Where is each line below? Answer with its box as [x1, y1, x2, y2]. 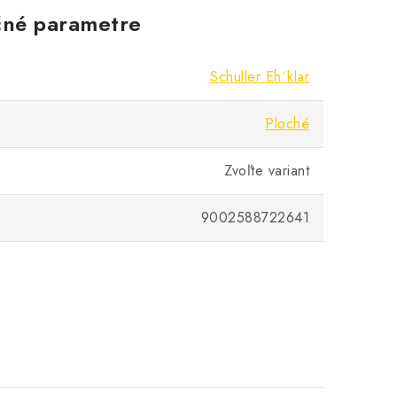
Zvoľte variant [224, 160, 309, 181]
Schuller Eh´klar [210, 66, 309, 87]
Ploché [265, 113, 309, 134]
